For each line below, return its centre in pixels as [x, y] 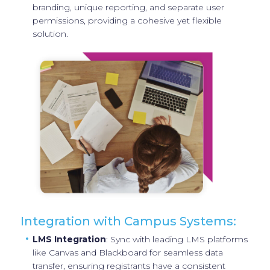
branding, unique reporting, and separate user [128, 7]
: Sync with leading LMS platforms [177, 239]
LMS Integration [69, 239]
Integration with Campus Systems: [128, 221]
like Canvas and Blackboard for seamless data [127, 252]
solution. [50, 33]
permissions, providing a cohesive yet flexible [127, 20]
